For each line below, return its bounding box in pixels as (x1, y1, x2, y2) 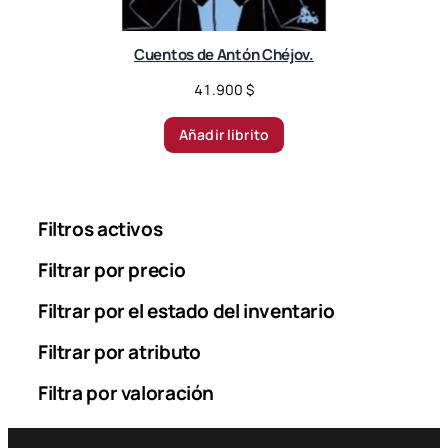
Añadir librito (179, 124, 269, 144)
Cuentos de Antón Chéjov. (134, 43, 314, 65)
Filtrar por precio (38, 256, 186, 283)
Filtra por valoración (38, 379, 215, 406)
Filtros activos (38, 215, 163, 242)
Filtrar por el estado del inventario (38, 297, 335, 324)
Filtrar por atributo (38, 338, 201, 365)
